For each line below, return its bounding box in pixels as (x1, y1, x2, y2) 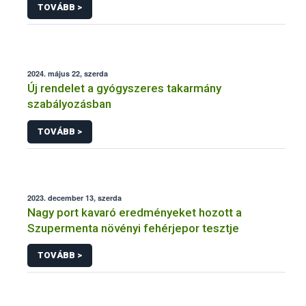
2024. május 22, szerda (27, 68, 108, 79)
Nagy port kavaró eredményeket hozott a (27, 205, 242, 219)
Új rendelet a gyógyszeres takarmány (27, 81, 221, 96)
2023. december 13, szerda (27, 192, 122, 203)
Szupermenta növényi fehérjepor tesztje (27, 221, 239, 235)
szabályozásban (27, 97, 111, 111)
